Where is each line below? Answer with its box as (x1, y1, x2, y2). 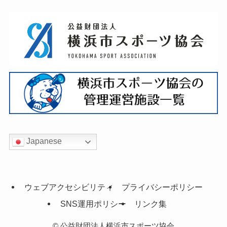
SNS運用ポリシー (60, 199, 126, 208)
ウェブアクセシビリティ (24, 182, 113, 192)
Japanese (24, 137, 62, 146)
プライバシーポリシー (122, 182, 203, 192)
